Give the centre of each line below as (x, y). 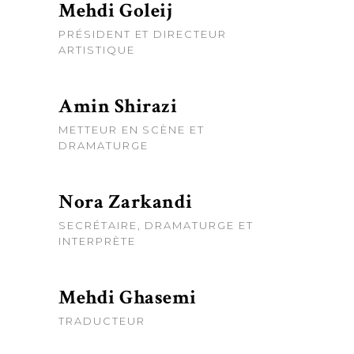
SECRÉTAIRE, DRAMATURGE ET (156, 225)
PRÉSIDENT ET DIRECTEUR (143, 34)
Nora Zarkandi (126, 202)
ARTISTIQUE (97, 50)
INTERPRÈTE (97, 241)
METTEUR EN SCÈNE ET (132, 130)
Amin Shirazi (118, 106)
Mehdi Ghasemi (128, 298)
